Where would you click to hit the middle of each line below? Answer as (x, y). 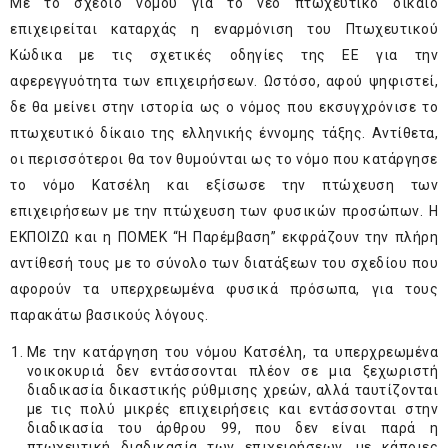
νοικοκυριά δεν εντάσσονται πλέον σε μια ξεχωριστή (232, 371)
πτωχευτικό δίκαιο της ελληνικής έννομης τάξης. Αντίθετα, (224, 133)
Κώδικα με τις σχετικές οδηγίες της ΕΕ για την (224, 55)
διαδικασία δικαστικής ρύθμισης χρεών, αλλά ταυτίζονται (232, 390)
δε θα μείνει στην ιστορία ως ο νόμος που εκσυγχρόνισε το (224, 107)
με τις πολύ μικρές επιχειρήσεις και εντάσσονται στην (232, 409)
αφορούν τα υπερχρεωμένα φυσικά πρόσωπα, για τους (224, 289)
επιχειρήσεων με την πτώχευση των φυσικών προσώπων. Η (224, 211)
